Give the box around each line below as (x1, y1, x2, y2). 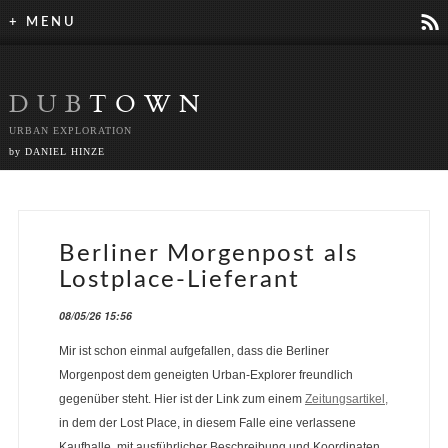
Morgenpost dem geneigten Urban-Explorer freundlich (58, 367, 353, 382)
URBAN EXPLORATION (8, 125, 132, 136)
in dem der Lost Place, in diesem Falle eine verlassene (58, 415, 356, 430)
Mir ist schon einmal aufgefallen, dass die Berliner (58, 343, 329, 358)
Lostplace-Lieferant (58, 268, 300, 292)
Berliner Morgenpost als (58, 242, 358, 266)
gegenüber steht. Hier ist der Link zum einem (58, 391, 305, 406)
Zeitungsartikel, (304, 391, 388, 406)
